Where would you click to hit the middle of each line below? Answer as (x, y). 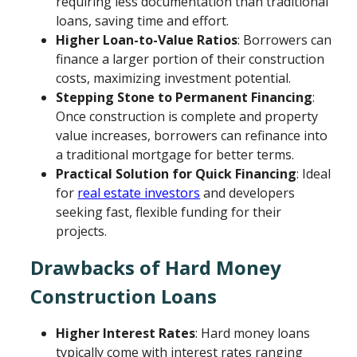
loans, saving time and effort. (143, 21)
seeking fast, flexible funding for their (169, 212)
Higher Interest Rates (126, 333)
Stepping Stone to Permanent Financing (184, 98)
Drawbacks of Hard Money (156, 268)
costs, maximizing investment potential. (174, 78)
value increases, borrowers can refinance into (192, 136)
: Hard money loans (253, 333)
